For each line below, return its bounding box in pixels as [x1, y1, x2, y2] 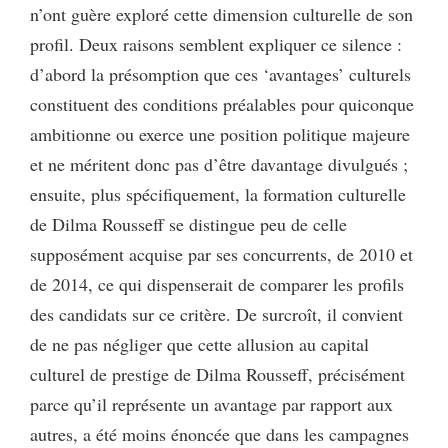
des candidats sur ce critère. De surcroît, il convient [30, 301, 403, 326]
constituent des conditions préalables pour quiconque [30, 91, 414, 116]
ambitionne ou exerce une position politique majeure [30, 121, 410, 146]
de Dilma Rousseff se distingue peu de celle [30, 211, 347, 236]
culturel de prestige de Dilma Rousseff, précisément [30, 361, 405, 386]
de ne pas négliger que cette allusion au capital [30, 331, 369, 356]
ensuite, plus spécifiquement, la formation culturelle [30, 181, 406, 206]
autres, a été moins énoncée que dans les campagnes [30, 421, 409, 446]
